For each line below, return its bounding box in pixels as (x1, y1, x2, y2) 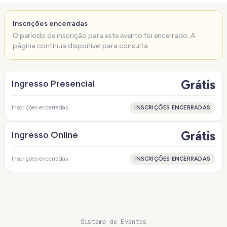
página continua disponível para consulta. (13, 42, 149, 51)
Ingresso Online (12, 129, 79, 140)
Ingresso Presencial (12, 78, 95, 89)
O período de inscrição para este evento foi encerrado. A (13, 31, 195, 41)
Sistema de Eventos (80, 217, 147, 226)
